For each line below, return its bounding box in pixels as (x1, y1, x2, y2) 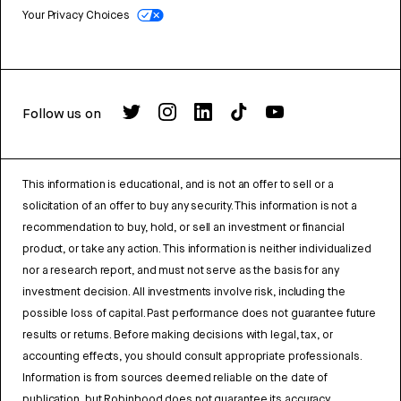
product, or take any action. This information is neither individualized (22, 241, 371, 257)
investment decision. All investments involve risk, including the (22, 284, 346, 300)
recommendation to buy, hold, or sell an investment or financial (22, 219, 345, 235)
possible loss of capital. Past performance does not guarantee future (22, 305, 377, 321)
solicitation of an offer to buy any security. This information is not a (22, 198, 357, 214)
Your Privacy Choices (22, 7, 130, 23)
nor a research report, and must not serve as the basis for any (22, 262, 339, 278)
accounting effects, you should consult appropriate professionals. (22, 348, 362, 364)
